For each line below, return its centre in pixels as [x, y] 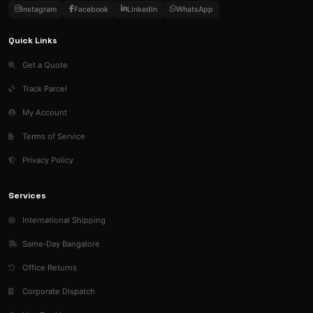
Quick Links [33, 40]
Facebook [91, 9]
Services [27, 195]
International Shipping [63, 220]
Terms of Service [53, 136]
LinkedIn [142, 9]
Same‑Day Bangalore [60, 243]
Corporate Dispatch [58, 291]
